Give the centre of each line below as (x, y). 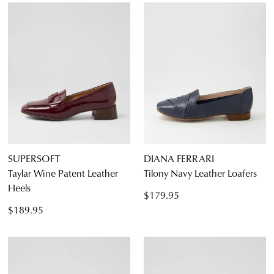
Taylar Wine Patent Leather (63, 173)
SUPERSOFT (34, 158)
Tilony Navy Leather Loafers (200, 173)
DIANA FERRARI (179, 158)
